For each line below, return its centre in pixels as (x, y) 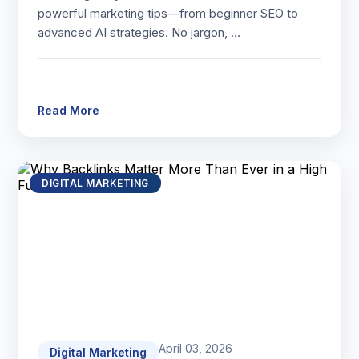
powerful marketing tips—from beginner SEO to (168, 13)
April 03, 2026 (196, 348)
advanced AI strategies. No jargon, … (139, 32)
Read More (69, 110)
